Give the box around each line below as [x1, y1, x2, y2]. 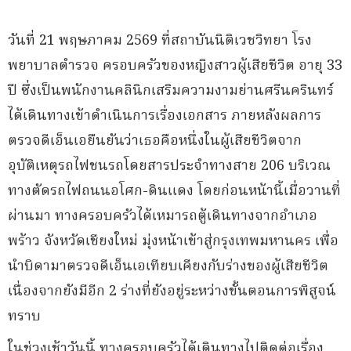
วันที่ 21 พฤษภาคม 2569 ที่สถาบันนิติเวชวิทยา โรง [8, 30, 312, 52]
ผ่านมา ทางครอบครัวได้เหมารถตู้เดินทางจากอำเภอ [8, 205, 317, 228]
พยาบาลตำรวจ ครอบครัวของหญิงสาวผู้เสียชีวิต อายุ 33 [8, 55, 342, 78]
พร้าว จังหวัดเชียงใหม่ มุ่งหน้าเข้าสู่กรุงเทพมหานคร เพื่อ [8, 230, 338, 253]
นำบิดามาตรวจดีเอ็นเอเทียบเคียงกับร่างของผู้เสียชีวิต [8, 255, 328, 278]
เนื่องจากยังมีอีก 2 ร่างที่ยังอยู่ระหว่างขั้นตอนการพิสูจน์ [8, 280, 336, 303]
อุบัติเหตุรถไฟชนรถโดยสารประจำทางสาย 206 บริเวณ [8, 155, 331, 178]
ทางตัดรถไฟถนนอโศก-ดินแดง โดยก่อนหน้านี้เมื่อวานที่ [8, 180, 341, 203]
